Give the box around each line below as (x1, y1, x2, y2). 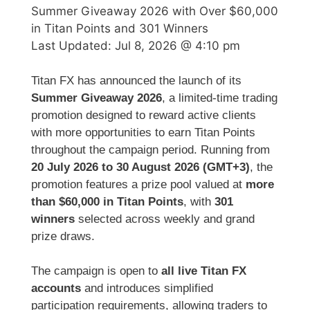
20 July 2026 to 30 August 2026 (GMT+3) (31, 160, 250, 174)
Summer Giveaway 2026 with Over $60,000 (31, 3, 278, 18)
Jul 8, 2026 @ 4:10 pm (115, 38, 240, 53)
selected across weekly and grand (75, 212, 255, 226)
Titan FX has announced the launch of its (31, 73, 241, 87)
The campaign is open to (31, 264, 161, 278)
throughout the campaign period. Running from (31, 143, 270, 156)
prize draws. (31, 229, 95, 243)
